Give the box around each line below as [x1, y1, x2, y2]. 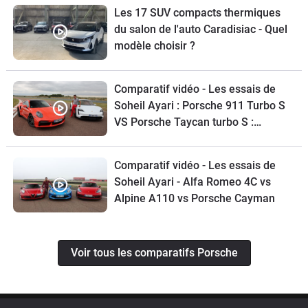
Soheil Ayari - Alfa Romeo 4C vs [113, 175, 271, 188]
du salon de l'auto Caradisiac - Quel [113, 22, 287, 36]
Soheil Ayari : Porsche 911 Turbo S [113, 98, 285, 112]
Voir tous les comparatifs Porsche [70, 246, 238, 260]
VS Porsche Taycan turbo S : [113, 115, 254, 129]
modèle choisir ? [113, 38, 195, 52]
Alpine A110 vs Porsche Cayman [113, 191, 275, 205]
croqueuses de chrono [113, 131, 224, 145]
